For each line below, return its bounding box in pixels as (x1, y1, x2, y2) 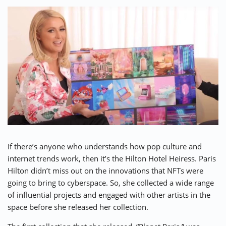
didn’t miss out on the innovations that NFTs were (29, 165, 203, 176)
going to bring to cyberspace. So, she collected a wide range (8, 177, 214, 188)
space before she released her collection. (8, 201, 148, 212)
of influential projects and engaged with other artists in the (8, 189, 210, 200)
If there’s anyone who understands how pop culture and (8, 141, 202, 151)
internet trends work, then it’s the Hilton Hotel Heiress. (8, 153, 199, 163)
